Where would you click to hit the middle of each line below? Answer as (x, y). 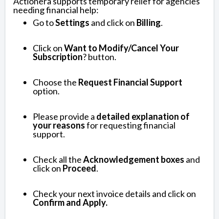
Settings (73, 22)
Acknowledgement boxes (134, 159)
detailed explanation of (143, 116)
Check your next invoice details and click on (114, 193)
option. (46, 91)
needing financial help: (56, 10)
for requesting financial (131, 125)
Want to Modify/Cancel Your (121, 48)
